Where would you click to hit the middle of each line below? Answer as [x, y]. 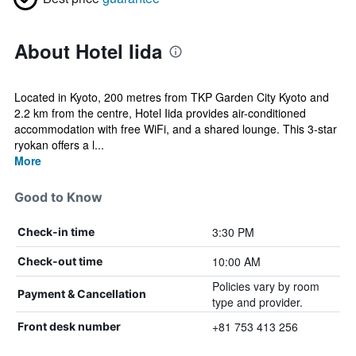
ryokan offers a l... [59, 145]
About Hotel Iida [88, 51]
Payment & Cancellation [82, 294]
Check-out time [60, 261]
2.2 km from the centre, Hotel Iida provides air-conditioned [160, 113]
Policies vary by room [265, 286]
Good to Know [58, 197]
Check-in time [56, 232]
